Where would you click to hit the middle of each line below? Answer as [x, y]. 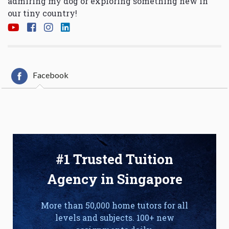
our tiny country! [42, 13]
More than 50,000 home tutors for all [114, 205]
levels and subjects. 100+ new [114, 217]
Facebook [51, 75]
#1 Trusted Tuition [114, 159]
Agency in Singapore [114, 179]
